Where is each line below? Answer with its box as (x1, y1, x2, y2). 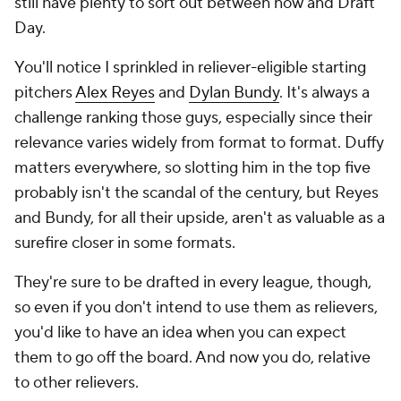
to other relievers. (14, 372, 139, 394)
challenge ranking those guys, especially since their (14, 107, 372, 129)
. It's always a (279, 82, 370, 104)
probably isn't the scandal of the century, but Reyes (14, 183, 379, 204)
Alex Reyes (75, 82, 155, 104)
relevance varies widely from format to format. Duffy (14, 132, 384, 154)
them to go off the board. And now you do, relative (14, 347, 371, 369)
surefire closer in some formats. (14, 233, 235, 254)
